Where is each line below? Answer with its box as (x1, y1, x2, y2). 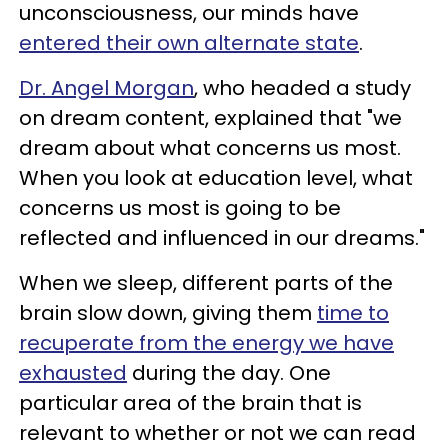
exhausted (19, 359, 127, 387)
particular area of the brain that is (19, 389, 362, 417)
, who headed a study (194, 74, 411, 102)
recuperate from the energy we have (19, 329, 394, 357)
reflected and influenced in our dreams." (19, 224, 425, 252)
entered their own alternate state (19, 29, 359, 57)
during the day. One (127, 359, 331, 387)
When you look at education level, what (19, 164, 413, 192)
